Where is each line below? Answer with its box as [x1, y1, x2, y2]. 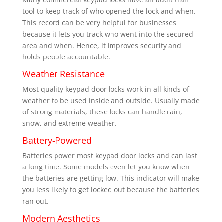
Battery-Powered [22, 134, 92, 147]
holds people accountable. [22, 52, 110, 62]
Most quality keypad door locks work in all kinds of [22, 84, 189, 94]
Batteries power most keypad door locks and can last [22, 151, 197, 161]
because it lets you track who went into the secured [22, 29, 193, 39]
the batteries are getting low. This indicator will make [22, 173, 199, 183]
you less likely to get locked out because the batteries [22, 185, 199, 195]
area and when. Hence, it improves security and [22, 41, 181, 51]
